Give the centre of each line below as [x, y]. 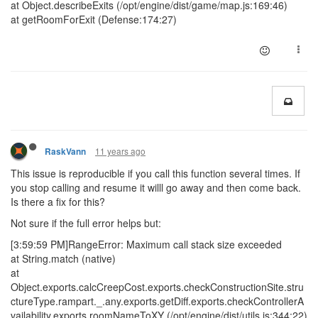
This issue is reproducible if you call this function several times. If [155, 173]
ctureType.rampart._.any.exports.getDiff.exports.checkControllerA [157, 301]
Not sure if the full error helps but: [86, 223]
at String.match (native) [63, 258]
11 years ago [120, 151]
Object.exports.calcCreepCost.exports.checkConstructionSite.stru [157, 287]
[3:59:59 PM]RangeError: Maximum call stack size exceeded [146, 244]
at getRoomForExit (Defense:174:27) [94, 19]
